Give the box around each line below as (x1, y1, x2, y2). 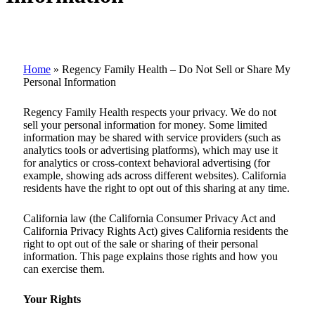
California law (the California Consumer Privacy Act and (23, 212, 276, 224)
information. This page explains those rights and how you (23, 250, 278, 262)
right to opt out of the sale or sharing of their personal (23, 237, 258, 250)
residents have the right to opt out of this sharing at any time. (23, 181, 290, 194)
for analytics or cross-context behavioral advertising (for (23, 156, 270, 169)
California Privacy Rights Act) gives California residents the (23, 224, 288, 237)
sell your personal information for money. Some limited (23, 118, 267, 131)
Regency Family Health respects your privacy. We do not (23, 105, 276, 118)
